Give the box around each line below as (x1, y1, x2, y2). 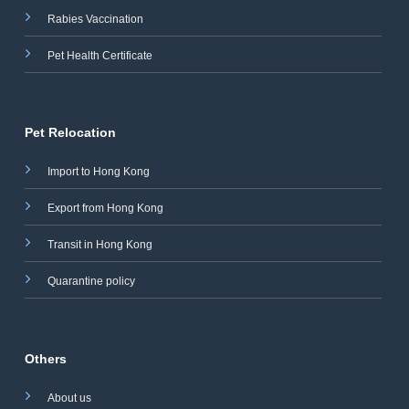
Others (25, 351, 67, 367)
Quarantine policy (47, 275, 135, 288)
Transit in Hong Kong (47, 238, 152, 252)
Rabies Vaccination (47, 12, 143, 26)
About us (47, 392, 91, 405)
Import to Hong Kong (47, 165, 150, 179)
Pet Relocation (25, 125, 120, 141)
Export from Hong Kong (47, 202, 163, 215)
